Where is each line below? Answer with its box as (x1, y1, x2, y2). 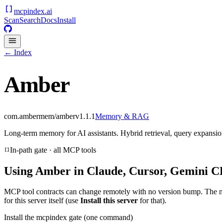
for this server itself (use (4, 196, 80, 205)
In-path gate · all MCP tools (10, 145, 96, 154)
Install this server (80, 196, 138, 205)
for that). (138, 196, 166, 205)
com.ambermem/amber (4, 111, 75, 120)
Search (19, 16, 41, 24)
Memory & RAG (95, 111, 149, 120)
